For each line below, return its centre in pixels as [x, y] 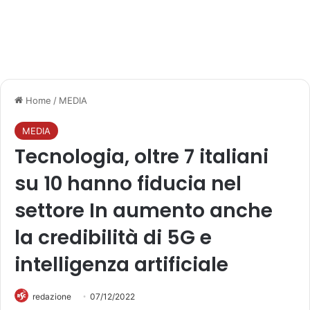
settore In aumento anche [144, 211]
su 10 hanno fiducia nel [128, 184]
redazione [52, 297]
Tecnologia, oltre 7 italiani [142, 157]
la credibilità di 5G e [113, 238]
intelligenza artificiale [121, 265]
